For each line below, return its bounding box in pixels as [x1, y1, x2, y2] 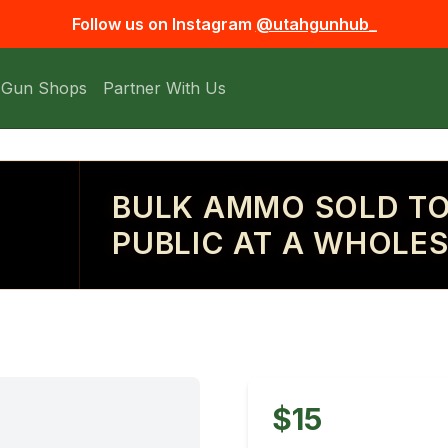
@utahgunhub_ [255, 14, 377, 34]
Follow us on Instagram [71, 14, 252, 34]
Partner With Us [103, 78, 226, 98]
